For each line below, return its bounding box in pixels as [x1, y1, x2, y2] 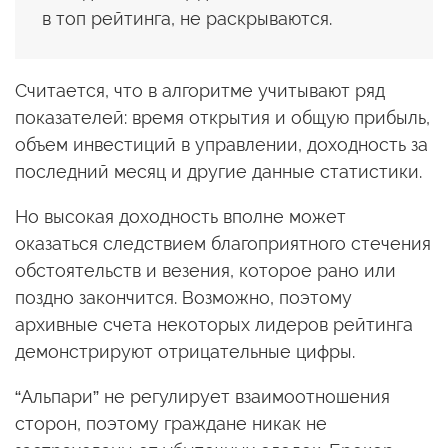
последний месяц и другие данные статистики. [15, 160, 422, 182]
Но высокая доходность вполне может [15, 205, 346, 227]
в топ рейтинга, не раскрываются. [42, 7, 332, 29]
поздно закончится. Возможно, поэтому [15, 286, 352, 308]
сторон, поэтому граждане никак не [15, 412, 327, 434]
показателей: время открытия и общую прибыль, [15, 106, 430, 128]
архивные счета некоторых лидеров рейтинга [15, 313, 413, 335]
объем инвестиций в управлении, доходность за [15, 133, 428, 155]
